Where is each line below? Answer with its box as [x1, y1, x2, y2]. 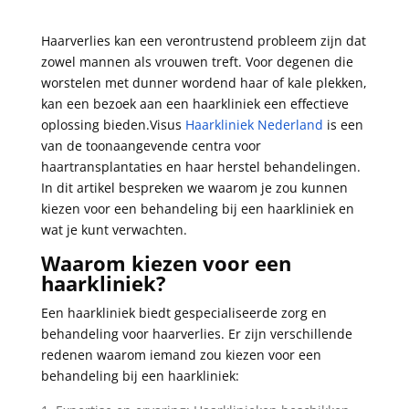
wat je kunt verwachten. [40, 220, 187, 238]
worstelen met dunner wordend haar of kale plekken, [40, 73, 367, 91]
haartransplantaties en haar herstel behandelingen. [40, 157, 361, 175]
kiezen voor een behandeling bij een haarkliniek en [40, 199, 354, 217]
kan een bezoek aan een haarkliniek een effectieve [40, 94, 349, 112]
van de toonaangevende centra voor [40, 136, 261, 154]
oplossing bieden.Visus [40, 115, 185, 133]
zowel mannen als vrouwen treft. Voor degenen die [40, 52, 353, 70]
